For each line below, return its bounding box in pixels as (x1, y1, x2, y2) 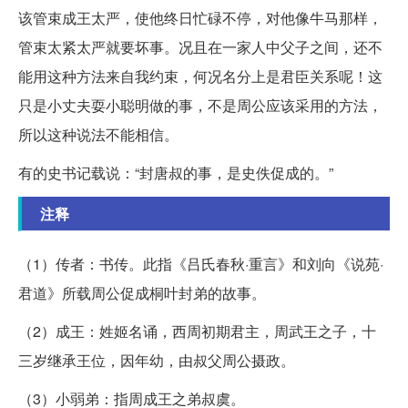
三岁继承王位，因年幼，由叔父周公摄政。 (18, 350, 295, 372)
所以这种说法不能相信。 (18, 124, 178, 146)
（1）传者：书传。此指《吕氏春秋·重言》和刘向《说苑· (18, 253, 383, 275)
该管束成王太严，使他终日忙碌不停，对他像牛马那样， (18, 7, 382, 29)
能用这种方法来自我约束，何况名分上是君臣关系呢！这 (18, 66, 382, 87)
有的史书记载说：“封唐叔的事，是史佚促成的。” (18, 162, 333, 184)
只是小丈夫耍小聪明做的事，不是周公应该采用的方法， (18, 95, 382, 117)
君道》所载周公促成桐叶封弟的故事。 (18, 282, 266, 304)
